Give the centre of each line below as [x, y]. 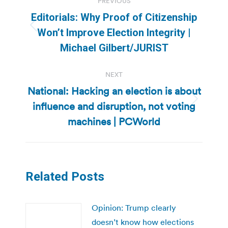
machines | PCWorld [114, 121]
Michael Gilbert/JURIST [114, 48]
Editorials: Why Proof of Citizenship [114, 17]
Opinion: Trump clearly [134, 207]
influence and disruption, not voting [114, 106]
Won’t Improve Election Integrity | [114, 32]
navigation [66, 14]
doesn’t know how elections [143, 222]
